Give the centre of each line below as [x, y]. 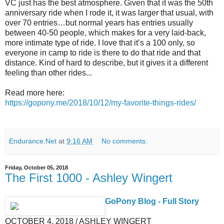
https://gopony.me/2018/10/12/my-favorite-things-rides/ [100, 102]
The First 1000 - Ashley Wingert [89, 177]
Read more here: [35, 92]
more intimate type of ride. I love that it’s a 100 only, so [100, 42]
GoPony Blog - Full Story [152, 201]
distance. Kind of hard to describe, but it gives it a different [106, 62]
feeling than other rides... [48, 72]
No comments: [125, 141]
